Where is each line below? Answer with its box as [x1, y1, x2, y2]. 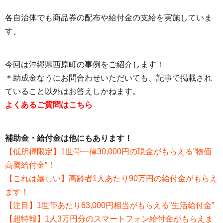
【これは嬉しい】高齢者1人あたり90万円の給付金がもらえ [5, 174, 218, 183]
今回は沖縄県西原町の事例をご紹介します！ [5, 60, 164, 69]
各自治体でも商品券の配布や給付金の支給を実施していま [5, 13, 212, 22]
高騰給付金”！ [5, 161, 55, 170]
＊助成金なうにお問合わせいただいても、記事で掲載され [5, 74, 212, 83]
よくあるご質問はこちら [5, 101, 93, 110]
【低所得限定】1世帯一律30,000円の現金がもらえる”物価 [5, 147, 212, 156]
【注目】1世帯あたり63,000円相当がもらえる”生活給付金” [5, 201, 214, 210]
